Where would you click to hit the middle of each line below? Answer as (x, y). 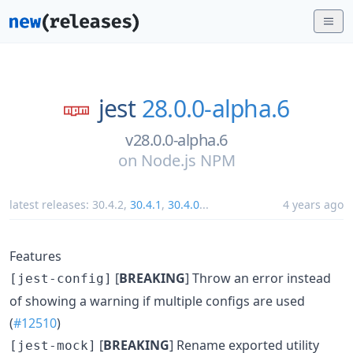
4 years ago (313, 204)
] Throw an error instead (258, 278)
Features (35, 256)
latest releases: (51, 204)
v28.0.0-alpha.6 (176, 139)
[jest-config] (61, 278)
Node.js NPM (188, 160)
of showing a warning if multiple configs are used (157, 301)
